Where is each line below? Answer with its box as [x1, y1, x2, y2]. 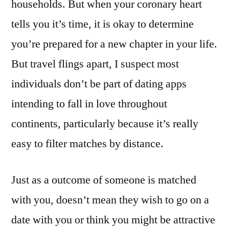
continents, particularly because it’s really [11, 116, 198, 131]
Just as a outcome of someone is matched [11, 172, 196, 187]
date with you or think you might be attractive [11, 212, 215, 227]
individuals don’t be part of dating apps [11, 76, 187, 91]
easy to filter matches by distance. [11, 136, 164, 151]
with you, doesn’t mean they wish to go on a [11, 192, 209, 207]
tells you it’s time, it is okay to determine [11, 16, 194, 31]
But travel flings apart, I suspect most [11, 56, 179, 71]
